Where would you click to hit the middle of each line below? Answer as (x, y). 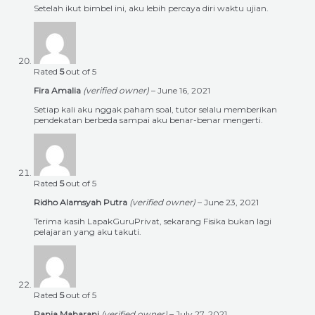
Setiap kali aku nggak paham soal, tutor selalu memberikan (155, 110)
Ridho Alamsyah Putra (82, 202)
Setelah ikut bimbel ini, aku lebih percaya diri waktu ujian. (151, 8)
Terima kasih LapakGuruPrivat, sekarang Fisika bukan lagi (153, 221)
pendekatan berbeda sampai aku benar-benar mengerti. (148, 120)
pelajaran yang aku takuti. (88, 232)
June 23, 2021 (231, 202)
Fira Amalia (58, 91)
